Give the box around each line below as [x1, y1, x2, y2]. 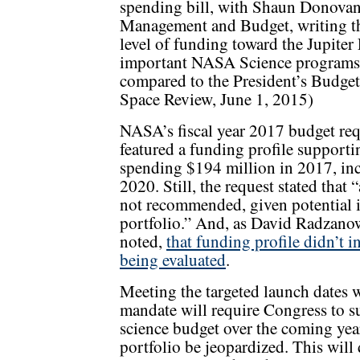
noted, [120, 230, 166, 253]
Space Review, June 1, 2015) [120, 88, 313, 111]
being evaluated [120, 248, 226, 272]
